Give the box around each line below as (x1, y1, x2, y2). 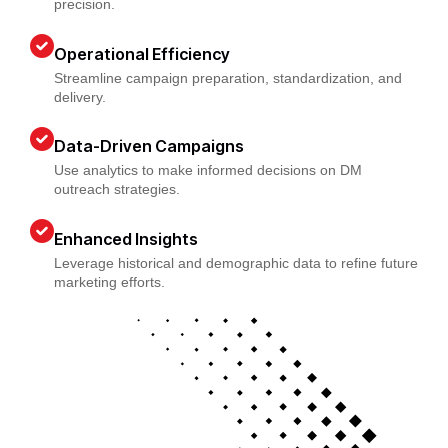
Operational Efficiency (54, 44, 230, 65)
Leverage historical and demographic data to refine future (54, 254, 418, 271)
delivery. (54, 88, 106, 105)
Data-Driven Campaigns (54, 136, 244, 157)
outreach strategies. (54, 181, 180, 198)
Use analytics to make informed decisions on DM (54, 162, 362, 179)
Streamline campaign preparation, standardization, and (54, 69, 402, 86)
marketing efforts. (54, 273, 165, 290)
